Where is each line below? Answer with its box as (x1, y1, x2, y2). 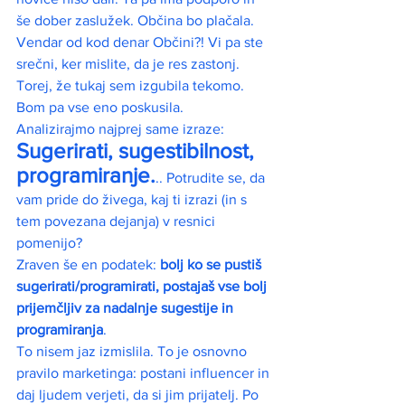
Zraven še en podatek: (16, 257, 160, 273)
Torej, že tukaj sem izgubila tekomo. (16, 78, 248, 94)
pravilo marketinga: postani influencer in (16, 365, 273, 381)
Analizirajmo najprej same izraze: (16, 121, 228, 137)
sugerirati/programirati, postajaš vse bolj (16, 278, 270, 295)
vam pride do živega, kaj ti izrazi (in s (16, 192, 250, 208)
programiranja (16, 322, 103, 338)
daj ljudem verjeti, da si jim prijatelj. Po (16, 387, 262, 403)
